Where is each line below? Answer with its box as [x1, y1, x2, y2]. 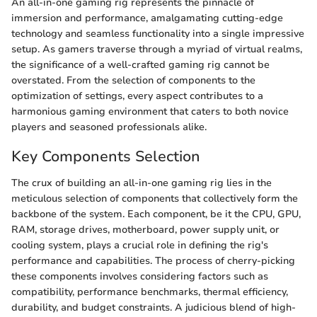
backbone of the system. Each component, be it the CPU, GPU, [11, 207, 301, 221]
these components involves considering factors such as [11, 270, 268, 283]
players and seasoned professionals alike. [11, 120, 207, 134]
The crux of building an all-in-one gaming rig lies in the [11, 176, 272, 190]
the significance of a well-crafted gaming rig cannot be [11, 57, 270, 71]
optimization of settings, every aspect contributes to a [11, 88, 263, 103]
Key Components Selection [11, 146, 200, 166]
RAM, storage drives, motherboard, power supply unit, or [11, 223, 279, 236]
